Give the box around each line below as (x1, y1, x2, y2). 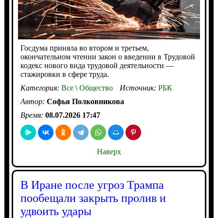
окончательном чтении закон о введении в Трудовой (20, 53, 195, 61)
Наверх (96, 147, 121, 156)
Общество (77, 84, 113, 92)
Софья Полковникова (46, 97, 124, 106)
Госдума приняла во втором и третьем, (20, 44, 149, 53)
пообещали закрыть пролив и (20, 192, 166, 205)
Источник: (119, 84, 158, 92)
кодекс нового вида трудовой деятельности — (20, 61, 174, 70)
